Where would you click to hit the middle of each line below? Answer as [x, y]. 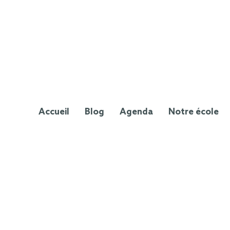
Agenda [136, 112]
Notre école [194, 112]
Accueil [54, 112]
